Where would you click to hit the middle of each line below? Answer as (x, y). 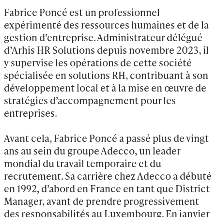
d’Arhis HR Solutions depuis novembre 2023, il (106, 50)
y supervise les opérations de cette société (98, 62)
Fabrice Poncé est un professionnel (82, 12)
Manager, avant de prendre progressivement (101, 201)
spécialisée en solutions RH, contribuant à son (106, 75)
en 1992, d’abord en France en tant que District (107, 188)
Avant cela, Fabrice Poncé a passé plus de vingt (106, 138)
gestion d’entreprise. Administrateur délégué (103, 37)
